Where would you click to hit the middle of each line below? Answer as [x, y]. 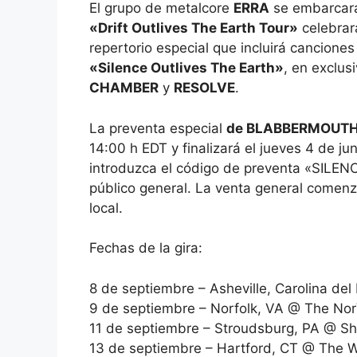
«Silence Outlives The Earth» [186, 68]
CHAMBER [124, 88]
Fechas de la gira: [146, 248]
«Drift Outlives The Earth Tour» [194, 28]
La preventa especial [158, 128]
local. [106, 208]
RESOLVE [204, 88]
